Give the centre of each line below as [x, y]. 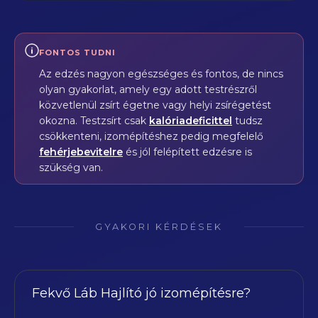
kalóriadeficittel [191, 120]
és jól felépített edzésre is [187, 152]
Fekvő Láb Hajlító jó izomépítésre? [141, 293]
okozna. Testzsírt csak [94, 120]
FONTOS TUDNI [77, 52]
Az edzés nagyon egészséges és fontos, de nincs [161, 73]
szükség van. [71, 167]
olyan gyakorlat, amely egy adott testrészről [148, 89]
